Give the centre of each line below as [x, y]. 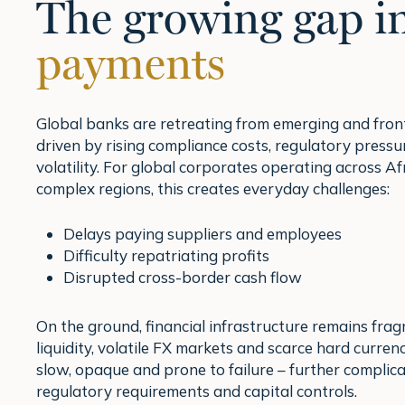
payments [131, 63]
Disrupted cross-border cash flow [183, 277]
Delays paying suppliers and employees [202, 233]
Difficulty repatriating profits [166, 255]
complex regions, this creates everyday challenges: [213, 189]
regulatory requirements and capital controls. [197, 391]
